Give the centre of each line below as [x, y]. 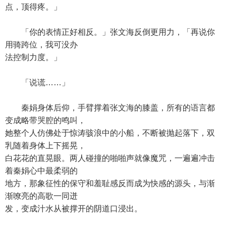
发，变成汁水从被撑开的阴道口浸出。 [74, 209]
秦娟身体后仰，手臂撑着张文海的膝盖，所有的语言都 [110, 108]
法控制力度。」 [33, 57]
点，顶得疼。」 [33, 7]
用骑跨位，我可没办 [41, 45]
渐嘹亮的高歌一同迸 [41, 196]
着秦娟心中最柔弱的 [41, 171]
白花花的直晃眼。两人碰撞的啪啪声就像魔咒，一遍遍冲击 [110, 158]
